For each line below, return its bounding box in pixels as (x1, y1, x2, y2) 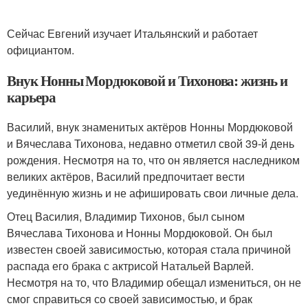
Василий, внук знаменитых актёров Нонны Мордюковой (7, 119, 293, 135)
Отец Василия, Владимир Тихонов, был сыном (7, 208, 245, 225)
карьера (7, 87, 56, 108)
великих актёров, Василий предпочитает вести (7, 168, 245, 185)
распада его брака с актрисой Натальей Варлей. (7, 258, 254, 274)
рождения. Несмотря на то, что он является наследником (7, 152, 300, 168)
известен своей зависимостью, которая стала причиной (7, 241, 291, 258)
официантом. (7, 42, 74, 58)
